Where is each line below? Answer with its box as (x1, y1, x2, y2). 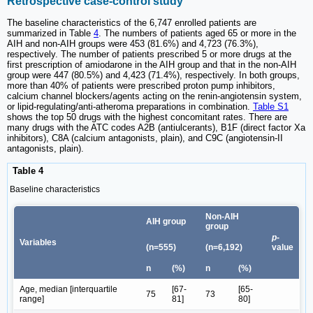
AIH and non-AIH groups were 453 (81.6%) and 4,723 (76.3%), (7, 38, 259, 49)
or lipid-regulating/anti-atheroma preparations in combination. (7, 101, 253, 112)
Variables (20, 238, 57, 248)
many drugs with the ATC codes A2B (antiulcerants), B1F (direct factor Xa (7, 122, 305, 133)
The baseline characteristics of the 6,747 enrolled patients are (7, 17, 256, 28)
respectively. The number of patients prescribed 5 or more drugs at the (7, 48, 291, 59)
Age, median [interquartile (20, 284, 117, 295)
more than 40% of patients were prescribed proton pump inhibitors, (7, 80, 275, 91)
